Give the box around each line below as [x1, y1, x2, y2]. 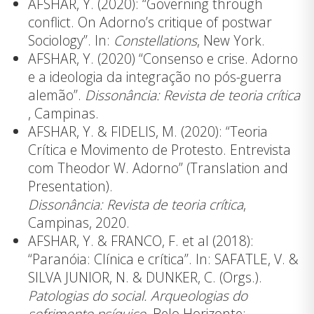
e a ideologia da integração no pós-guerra [28, 67, 282, 87]
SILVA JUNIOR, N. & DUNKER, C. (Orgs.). [28, 268, 262, 287]
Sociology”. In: [28, 31, 114, 50]
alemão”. [28, 86, 85, 105]
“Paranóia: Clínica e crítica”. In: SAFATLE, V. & [28, 250, 299, 269]
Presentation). [28, 177, 113, 196]
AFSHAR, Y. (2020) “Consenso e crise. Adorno [28, 49, 298, 69]
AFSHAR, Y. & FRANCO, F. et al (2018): [28, 231, 254, 251]
